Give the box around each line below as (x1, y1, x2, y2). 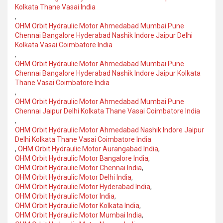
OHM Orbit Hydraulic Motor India (15, 192, 114, 200)
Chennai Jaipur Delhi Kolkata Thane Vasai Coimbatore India (15, 107, 200, 115)
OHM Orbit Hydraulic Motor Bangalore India (15, 154, 148, 162)
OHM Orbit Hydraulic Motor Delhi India (15, 173, 131, 181)
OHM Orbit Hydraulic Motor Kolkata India (15, 201, 139, 210)
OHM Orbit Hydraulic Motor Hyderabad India (15, 182, 150, 191)
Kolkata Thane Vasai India (15, 2, 96, 11)
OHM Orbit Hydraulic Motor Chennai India (15, 163, 142, 172)
